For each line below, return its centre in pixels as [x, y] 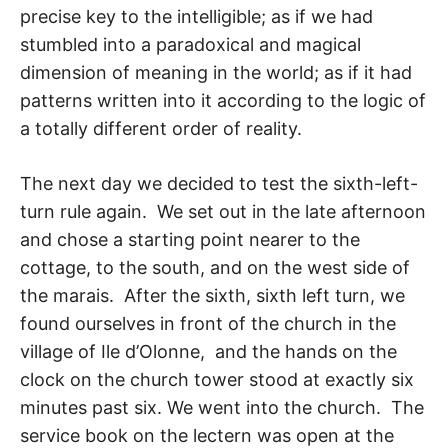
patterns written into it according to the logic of [223, 100]
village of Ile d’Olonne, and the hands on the [208, 351]
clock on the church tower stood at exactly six [217, 379]
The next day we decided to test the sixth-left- [219, 183]
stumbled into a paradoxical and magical [190, 44]
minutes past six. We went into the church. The [222, 407]
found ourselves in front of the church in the [208, 323]
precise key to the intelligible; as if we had [196, 16]
